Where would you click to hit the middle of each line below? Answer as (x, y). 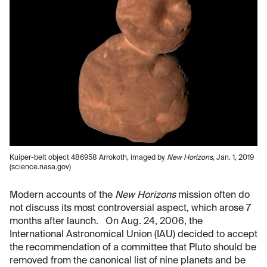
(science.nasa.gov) (40, 168)
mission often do (213, 196)
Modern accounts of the (62, 196)
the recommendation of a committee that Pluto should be (133, 248)
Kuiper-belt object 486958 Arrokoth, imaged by (88, 158)
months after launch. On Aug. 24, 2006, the (106, 222)
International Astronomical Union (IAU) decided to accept (133, 235)
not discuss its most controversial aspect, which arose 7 (130, 209)
